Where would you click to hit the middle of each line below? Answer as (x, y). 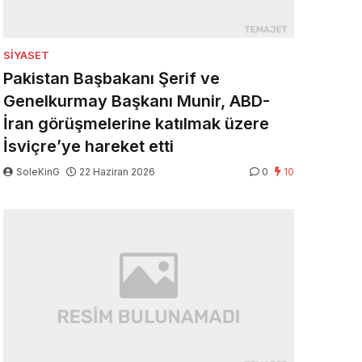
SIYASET (26, 55)
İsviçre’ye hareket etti (88, 147)
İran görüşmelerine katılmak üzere (136, 124)
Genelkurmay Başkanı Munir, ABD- (137, 101)
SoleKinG (38, 172)
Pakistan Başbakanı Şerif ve (112, 79)
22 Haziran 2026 (117, 172)
